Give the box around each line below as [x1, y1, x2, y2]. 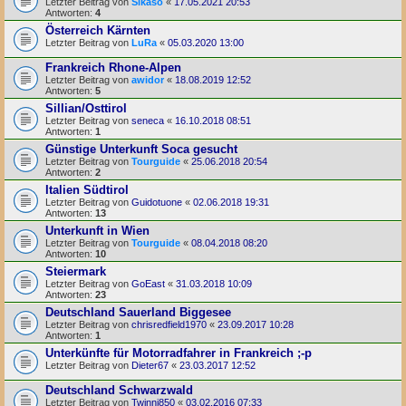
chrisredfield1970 [131, 318, 207, 330]
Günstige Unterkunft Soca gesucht [45, 141, 237, 156]
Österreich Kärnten [45, 23, 150, 37]
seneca [131, 114, 164, 126]
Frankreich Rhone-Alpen [45, 60, 181, 74]
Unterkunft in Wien [45, 223, 150, 237]
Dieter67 [131, 359, 169, 371]
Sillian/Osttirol [45, 101, 127, 115]
